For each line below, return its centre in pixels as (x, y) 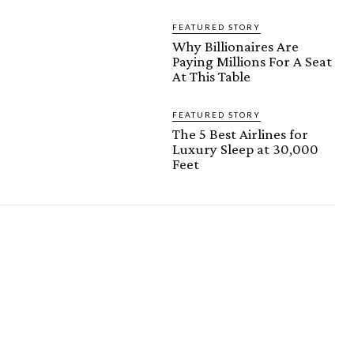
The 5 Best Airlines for (240, 134)
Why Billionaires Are (235, 47)
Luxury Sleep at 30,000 (245, 149)
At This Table (211, 77)
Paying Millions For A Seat (252, 62)
